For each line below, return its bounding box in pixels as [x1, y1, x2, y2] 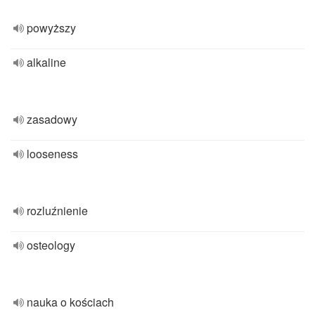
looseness [27, 146, 78, 162]
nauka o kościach [27, 294, 114, 310]
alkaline [27, 54, 66, 70]
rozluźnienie [27, 202, 88, 219]
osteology [27, 237, 75, 253]
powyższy [27, 20, 76, 36]
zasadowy [27, 111, 77, 127]
